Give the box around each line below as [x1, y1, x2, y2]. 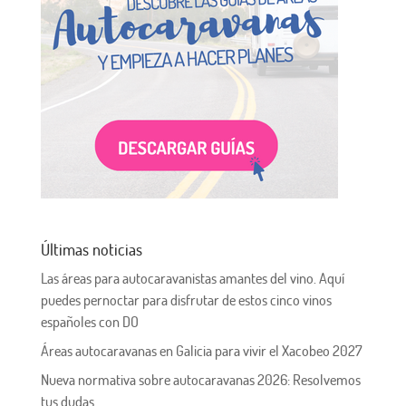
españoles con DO [40, 313, 139, 332]
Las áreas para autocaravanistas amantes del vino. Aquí [40, 269, 344, 288]
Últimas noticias [40, 239, 142, 260]
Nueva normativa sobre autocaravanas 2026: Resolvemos [40, 371, 361, 390]
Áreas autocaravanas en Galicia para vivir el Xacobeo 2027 [40, 342, 362, 361]
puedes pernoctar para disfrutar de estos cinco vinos [40, 291, 332, 310]
